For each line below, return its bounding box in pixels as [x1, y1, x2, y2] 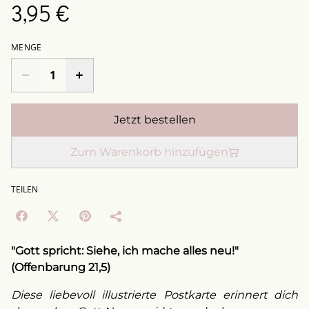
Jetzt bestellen [113, 113, 196, 126]
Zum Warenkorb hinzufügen [70, 146, 228, 159]
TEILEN [11, 183, 38, 195]
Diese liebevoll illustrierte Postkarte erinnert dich [11, 288, 298, 301]
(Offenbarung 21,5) [11, 261, 110, 274]
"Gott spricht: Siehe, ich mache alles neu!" [11, 244, 239, 257]
